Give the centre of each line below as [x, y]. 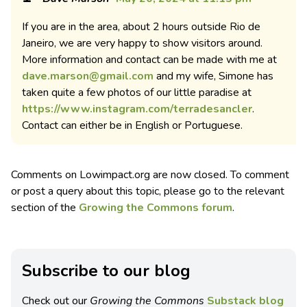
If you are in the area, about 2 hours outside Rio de [141, 27]
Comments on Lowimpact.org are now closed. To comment [150, 175]
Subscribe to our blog [106, 271]
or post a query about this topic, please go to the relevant [148, 192]
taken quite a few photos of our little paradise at [137, 93]
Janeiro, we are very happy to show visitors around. [142, 44]
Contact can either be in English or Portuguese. [132, 126]
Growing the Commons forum [156, 208]
